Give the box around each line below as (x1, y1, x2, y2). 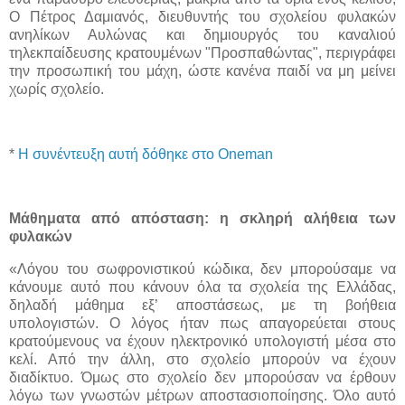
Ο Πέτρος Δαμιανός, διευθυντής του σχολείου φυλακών (9, 9, 396, 25)
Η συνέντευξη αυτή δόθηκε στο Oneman (18, 146, 273, 162)
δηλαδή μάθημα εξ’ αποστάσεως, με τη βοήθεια (9, 297, 396, 314)
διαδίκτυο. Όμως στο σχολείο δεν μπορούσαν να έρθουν (9, 370, 396, 386)
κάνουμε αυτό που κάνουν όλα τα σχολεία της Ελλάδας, (9, 279, 396, 296)
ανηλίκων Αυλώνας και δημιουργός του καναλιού (9, 27, 396, 43)
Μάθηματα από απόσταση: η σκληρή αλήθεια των (9, 211, 396, 227)
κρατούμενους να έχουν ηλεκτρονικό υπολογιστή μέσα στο (9, 334, 396, 350)
